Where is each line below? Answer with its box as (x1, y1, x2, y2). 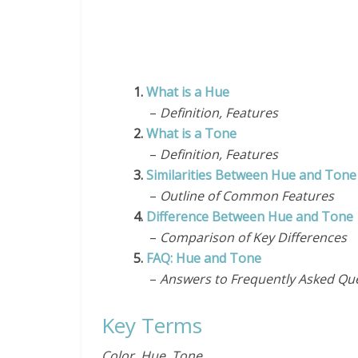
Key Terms (101, 311, 202, 340)
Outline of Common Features (160, 187, 334, 205)
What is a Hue (146, 83, 229, 101)
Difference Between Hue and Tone (146, 208, 356, 225)
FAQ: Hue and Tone (146, 249, 261, 267)
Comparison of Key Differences (160, 229, 347, 246)
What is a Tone (146, 125, 237, 142)
